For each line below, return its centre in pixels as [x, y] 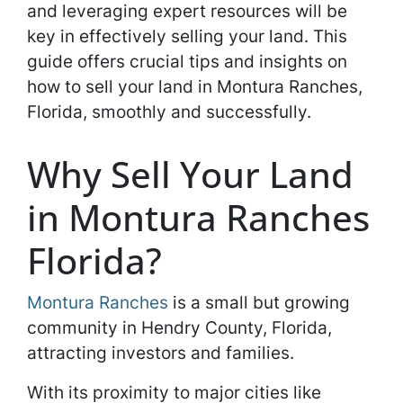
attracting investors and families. [163, 353]
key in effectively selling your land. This [187, 36]
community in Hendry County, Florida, [179, 327]
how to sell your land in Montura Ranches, [195, 86]
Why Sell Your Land [190, 174]
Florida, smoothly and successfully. [169, 112]
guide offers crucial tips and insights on [187, 61]
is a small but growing [259, 302]
